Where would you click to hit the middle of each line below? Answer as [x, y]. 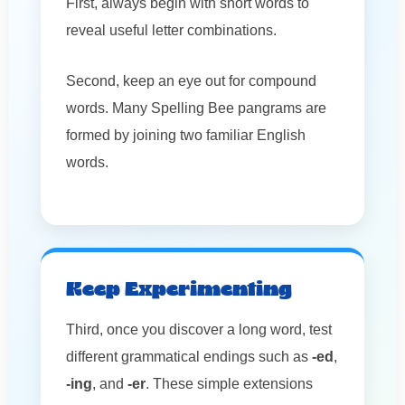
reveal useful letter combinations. [171, 30]
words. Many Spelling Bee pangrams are [196, 108]
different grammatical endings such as [189, 356]
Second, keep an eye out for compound [191, 80]
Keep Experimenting [179, 290]
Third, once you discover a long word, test [199, 329]
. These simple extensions [229, 383]
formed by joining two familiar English [186, 135]
